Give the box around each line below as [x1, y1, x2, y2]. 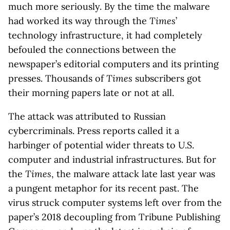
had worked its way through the [8, 15, 149, 27]
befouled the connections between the [8, 44, 176, 55]
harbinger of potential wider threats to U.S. [8, 139, 194, 151]
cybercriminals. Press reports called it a [8, 125, 179, 137]
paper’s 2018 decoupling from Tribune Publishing [8, 211, 220, 223]
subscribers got [132, 72, 201, 84]
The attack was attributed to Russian [8, 110, 166, 122]
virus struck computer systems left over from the [8, 197, 222, 208]
